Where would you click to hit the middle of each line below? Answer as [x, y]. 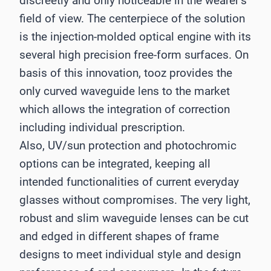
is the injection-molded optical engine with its [135, 37]
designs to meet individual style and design [130, 255]
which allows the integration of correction [125, 109]
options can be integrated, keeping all [115, 164]
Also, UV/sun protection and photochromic [128, 146]
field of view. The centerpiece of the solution [132, 19]
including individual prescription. [102, 128]
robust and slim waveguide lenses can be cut [134, 218]
